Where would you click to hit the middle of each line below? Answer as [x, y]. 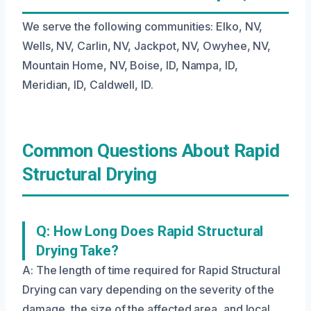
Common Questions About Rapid [151, 150]
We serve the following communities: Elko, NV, [143, 26]
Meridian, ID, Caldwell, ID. [88, 84]
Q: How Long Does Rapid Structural [150, 231]
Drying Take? [78, 250]
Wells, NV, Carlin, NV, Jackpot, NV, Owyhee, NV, [147, 45]
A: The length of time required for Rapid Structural [151, 270]
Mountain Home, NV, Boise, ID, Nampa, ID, [130, 65]
